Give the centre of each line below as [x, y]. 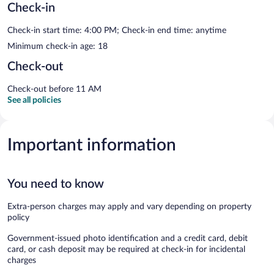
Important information [92, 145]
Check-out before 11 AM [54, 89]
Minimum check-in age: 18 [57, 46]
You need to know [56, 184]
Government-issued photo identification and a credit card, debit [128, 238]
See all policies [34, 100]
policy [18, 217]
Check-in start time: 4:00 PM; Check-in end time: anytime [117, 30]
